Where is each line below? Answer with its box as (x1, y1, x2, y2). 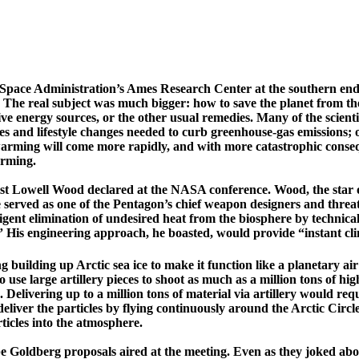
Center (214, 82, 252, 95)
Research (160, 82, 211, 95)
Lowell (12, 183, 49, 196)
